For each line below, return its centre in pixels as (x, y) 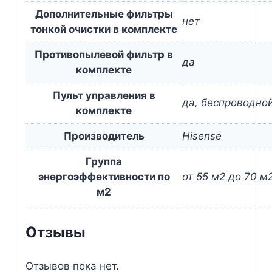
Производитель (104, 136)
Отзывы (56, 233)
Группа (104, 161)
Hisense (202, 136)
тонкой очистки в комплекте (104, 29)
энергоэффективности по (104, 176)
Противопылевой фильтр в (104, 54)
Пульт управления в (104, 95)
